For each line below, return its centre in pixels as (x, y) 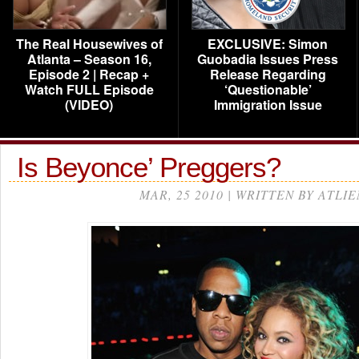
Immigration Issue (268, 105)
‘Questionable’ (268, 89)
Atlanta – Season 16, (89, 59)
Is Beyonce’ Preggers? (149, 167)
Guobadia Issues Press (268, 59)
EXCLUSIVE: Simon (268, 44)
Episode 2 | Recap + (89, 74)
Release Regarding (268, 74)
